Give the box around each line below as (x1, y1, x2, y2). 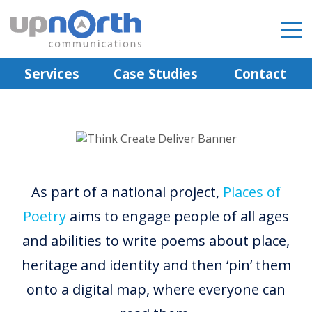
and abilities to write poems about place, (22, 231, 290, 251)
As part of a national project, (31, 182, 223, 202)
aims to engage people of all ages (66, 207, 289, 226)
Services (24, 63, 80, 83)
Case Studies (114, 63, 198, 83)
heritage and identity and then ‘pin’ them (21, 256, 291, 275)
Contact (233, 63, 286, 83)
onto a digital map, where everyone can (26, 280, 286, 299)
